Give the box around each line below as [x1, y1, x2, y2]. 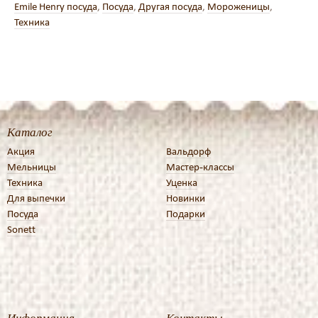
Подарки [166, 207, 205, 220]
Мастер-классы [166, 160, 234, 173]
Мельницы [7, 160, 56, 173]
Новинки [166, 192, 205, 204]
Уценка [166, 176, 197, 189]
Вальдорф [166, 145, 211, 158]
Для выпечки [7, 192, 65, 204]
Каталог [7, 124, 53, 140]
